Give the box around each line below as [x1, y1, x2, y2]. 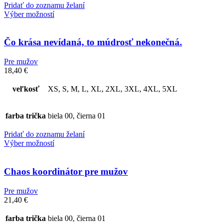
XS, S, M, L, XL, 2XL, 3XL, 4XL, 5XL [48, 85, 177, 94]
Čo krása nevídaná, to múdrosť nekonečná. [4, 37, 182, 48]
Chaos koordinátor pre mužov [4, 166, 128, 177]
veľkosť [12, 85, 39, 94]
